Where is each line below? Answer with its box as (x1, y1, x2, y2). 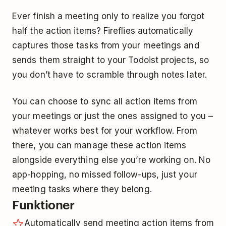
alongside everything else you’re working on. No (12, 154, 210, 165)
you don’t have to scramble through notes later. (12, 69, 207, 80)
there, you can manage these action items (12, 140, 187, 150)
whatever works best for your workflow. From (12, 125, 197, 136)
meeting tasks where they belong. (12, 184, 152, 194)
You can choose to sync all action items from (12, 96, 197, 106)
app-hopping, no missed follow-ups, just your (12, 169, 197, 180)
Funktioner (12, 196, 75, 212)
